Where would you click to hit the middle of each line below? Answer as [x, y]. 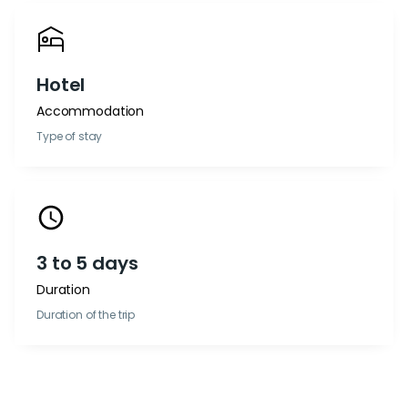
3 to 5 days [87, 263]
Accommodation [91, 111]
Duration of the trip [86, 315]
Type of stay [70, 136]
